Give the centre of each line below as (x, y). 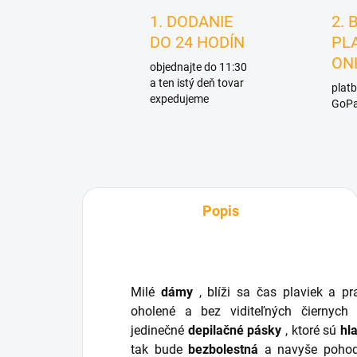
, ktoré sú (311, 331)
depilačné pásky (235, 331)
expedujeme (179, 99)
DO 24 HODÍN (197, 43)
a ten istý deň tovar (197, 83)
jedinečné (159, 331)
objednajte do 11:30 (198, 67)
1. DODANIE (191, 22)
